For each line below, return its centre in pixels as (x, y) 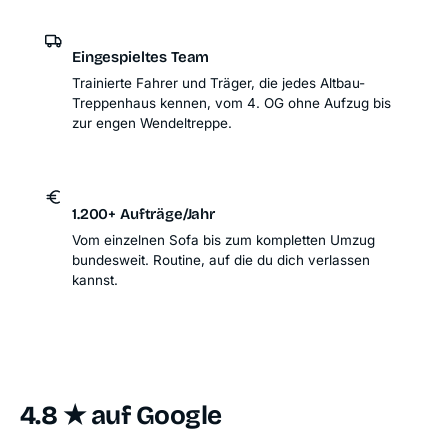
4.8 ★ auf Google (121, 416)
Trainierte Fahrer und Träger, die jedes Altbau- (218, 83)
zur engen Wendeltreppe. (152, 123)
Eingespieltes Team (141, 57)
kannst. (95, 280)
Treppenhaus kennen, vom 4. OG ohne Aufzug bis (231, 103)
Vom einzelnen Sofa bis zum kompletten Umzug (223, 240)
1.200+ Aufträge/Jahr (143, 214)
